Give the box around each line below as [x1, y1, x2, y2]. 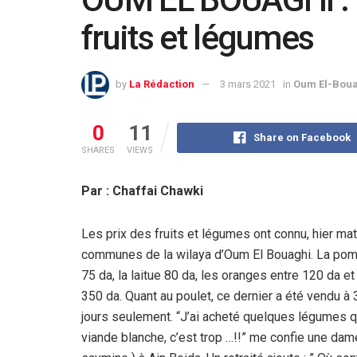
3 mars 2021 [220, 77, 276, 90]
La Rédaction [129, 77, 194, 90]
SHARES [81, 144, 115, 155]
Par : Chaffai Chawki [81, 182, 203, 198]
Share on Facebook [253, 131, 351, 143]
